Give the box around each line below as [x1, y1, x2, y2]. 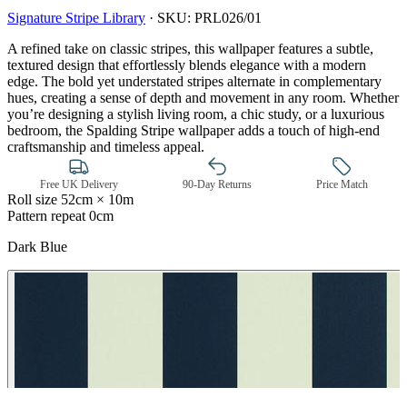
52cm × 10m [61, 191, 134, 207]
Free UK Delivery [39, 177, 118, 191]
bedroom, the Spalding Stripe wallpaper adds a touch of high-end [7, 122, 380, 138]
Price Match [315, 177, 368, 191]
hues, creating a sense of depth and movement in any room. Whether [7, 89, 399, 105]
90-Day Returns [182, 177, 252, 191]
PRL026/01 [194, 9, 262, 25]
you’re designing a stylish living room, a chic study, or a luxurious [7, 105, 384, 122]
